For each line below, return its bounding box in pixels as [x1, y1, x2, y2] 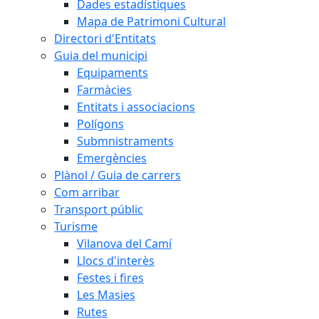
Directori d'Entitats [54, 31, 156, 46]
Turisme [54, 219, 98, 234]
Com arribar [54, 184, 120, 200]
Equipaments [77, 65, 148, 80]
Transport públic [54, 202, 143, 217]
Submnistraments [77, 133, 174, 149]
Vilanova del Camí [77, 236, 172, 251]
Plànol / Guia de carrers [54, 167, 181, 183]
